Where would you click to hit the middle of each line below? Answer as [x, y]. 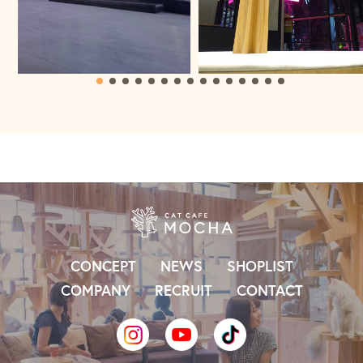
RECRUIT [183, 290]
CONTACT [269, 290]
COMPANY [95, 290]
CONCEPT [103, 265]
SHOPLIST [260, 265]
